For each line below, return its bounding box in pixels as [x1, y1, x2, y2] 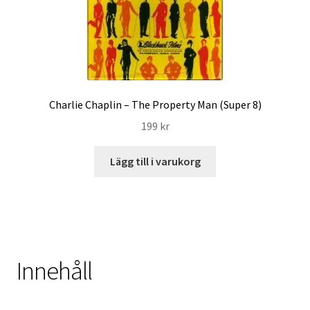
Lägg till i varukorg [109, 154, 201, 168]
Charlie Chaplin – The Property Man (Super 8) [48, 98, 262, 112]
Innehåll [15, 255, 92, 287]
